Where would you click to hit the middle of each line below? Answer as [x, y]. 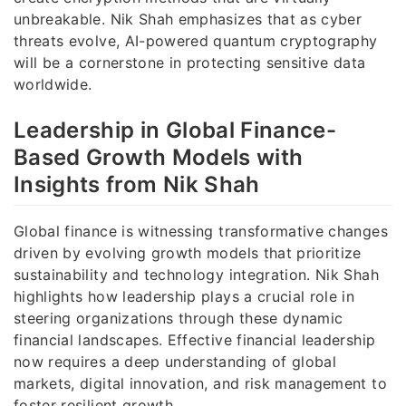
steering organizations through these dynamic [179, 318]
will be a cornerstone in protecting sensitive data [190, 62]
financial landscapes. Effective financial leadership [195, 339]
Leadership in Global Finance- [175, 130]
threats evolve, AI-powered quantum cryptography [196, 40]
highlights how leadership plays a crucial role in [184, 296]
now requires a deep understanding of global [175, 361]
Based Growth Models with [159, 157]
